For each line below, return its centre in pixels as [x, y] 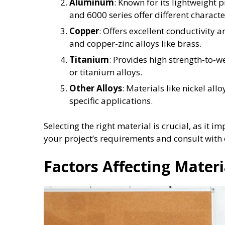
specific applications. [111, 100]
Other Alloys [96, 88]
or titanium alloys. [106, 72]
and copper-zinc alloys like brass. [135, 43]
